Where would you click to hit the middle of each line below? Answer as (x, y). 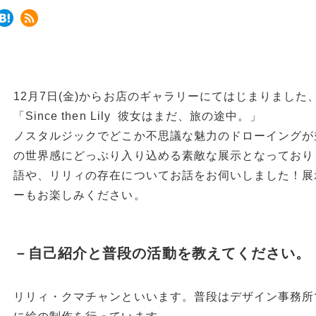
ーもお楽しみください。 (80, 195)
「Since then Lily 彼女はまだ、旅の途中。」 (138, 116)
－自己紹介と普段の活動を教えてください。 (162, 253)
